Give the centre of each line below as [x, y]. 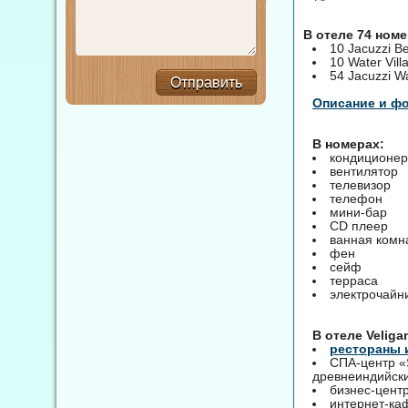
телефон [356, 198]
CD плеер [359, 225]
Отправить [206, 82]
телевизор [360, 184]
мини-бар [358, 212]
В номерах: [348, 143]
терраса [354, 280]
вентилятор [364, 171]
